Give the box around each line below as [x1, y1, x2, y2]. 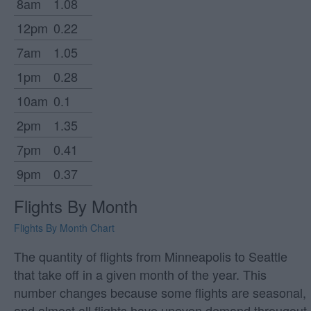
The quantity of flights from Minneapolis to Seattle [14, 247, 287, 266]
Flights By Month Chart [14, 221, 115, 235]
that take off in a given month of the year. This [14, 265, 267, 284]
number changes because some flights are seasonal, [14, 283, 306, 302]
